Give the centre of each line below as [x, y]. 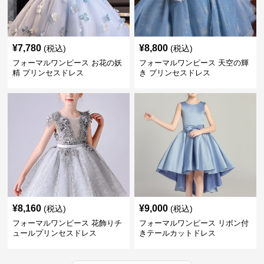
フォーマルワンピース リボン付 [194, 223]
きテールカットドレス [177, 233]
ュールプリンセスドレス [55, 233]
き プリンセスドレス [174, 72]
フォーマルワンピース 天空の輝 [194, 62]
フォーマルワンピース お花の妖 [67, 62]
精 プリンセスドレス [48, 72]
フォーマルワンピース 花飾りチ [67, 223]
